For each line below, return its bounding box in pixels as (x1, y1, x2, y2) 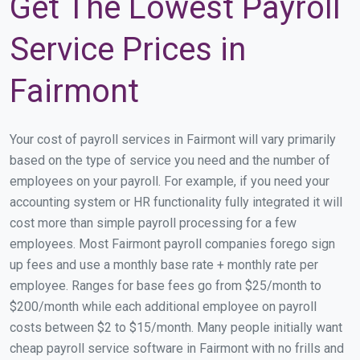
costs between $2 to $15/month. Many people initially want (10, 319, 342, 335)
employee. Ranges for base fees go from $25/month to (10, 277, 321, 293)
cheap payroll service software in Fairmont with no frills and (10, 340, 344, 356)
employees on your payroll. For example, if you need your (10, 173, 329, 189)
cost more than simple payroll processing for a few (10, 215, 297, 231)
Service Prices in (10, 30, 246, 68)
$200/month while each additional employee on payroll (10, 298, 317, 314)
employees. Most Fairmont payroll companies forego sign (10, 235, 335, 252)
